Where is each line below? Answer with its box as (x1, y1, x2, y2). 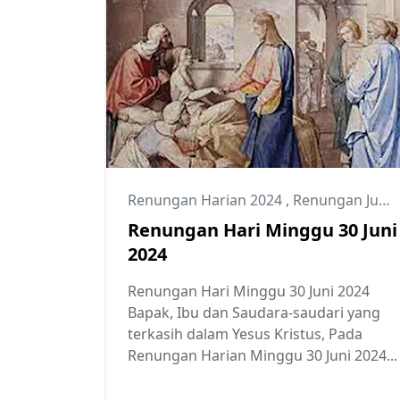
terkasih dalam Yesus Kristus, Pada (128, 323, 362, 344)
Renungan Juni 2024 (293, 189, 379, 210)
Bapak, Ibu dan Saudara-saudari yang (128, 302, 380, 322)
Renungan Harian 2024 (128, 189, 286, 210)
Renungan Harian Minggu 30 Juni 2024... (128, 345, 397, 365)
